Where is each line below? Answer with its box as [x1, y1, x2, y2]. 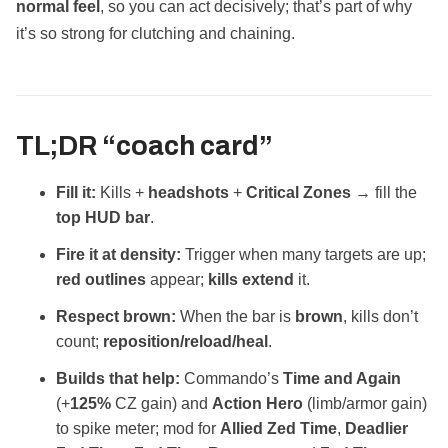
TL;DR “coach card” [16, 130, 273, 161]
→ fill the [351, 183, 417, 201]
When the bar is [176, 307, 295, 325]
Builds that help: [56, 369, 180, 387]
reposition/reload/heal [103, 332, 268, 350]
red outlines [56, 270, 146, 288]
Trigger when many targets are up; [181, 245, 426, 263]
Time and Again [283, 369, 401, 387]
